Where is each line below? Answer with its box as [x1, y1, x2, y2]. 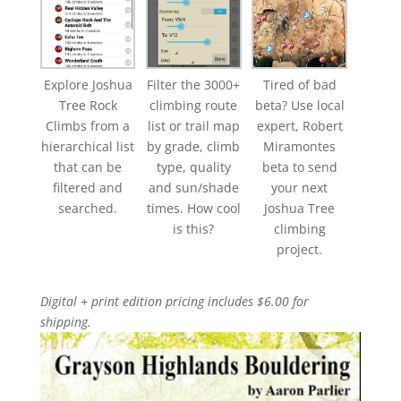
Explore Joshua [43, 75, 132, 93]
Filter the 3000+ [147, 75, 241, 93]
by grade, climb [147, 137, 241, 155]
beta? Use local [254, 96, 345, 114]
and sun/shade [148, 178, 239, 196]
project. [277, 240, 323, 258]
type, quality [156, 158, 231, 175]
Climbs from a [46, 116, 131, 134]
